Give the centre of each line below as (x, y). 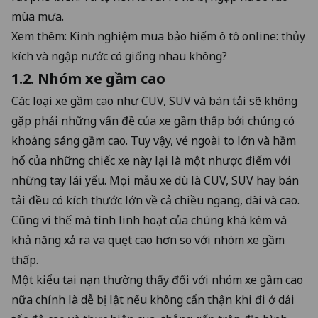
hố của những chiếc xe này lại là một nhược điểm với (151, 160)
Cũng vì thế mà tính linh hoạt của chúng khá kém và (149, 220)
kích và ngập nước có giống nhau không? (119, 56)
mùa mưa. (39, 16)
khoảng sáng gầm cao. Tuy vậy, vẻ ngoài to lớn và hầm (154, 140)
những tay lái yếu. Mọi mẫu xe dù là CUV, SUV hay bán (155, 180)
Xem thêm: (40, 36)
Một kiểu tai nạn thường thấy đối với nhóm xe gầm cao (157, 279)
